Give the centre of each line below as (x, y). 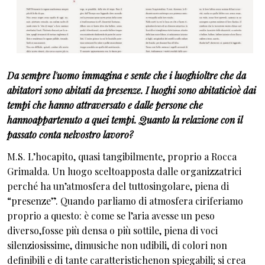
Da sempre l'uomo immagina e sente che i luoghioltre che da (127, 75)
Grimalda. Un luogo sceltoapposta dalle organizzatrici (124, 172)
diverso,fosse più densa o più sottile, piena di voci (112, 231)
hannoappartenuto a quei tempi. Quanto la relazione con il (125, 119)
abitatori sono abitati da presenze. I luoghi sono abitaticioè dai (132, 90)
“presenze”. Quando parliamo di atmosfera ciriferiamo (125, 201)
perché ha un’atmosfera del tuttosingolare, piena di (118, 186)
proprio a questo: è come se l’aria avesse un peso (111, 216)
